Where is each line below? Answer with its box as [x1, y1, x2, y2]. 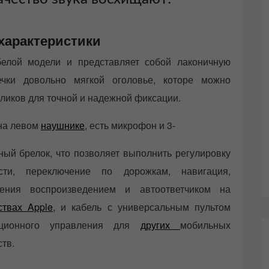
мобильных [180, 218, 231, 232]
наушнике [41, 118, 85, 133]
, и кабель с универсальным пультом [52, 200, 231, 214]
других [140, 218, 180, 232]
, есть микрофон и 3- [85, 118, 175, 133]
